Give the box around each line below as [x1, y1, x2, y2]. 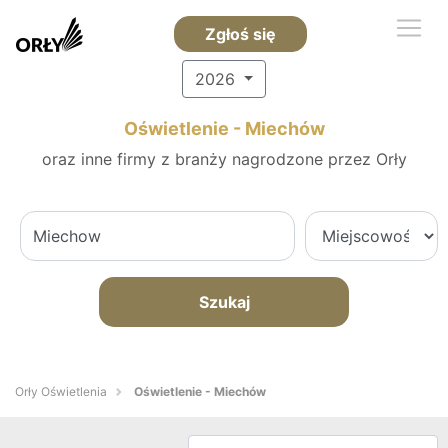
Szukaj [198, 292, 250, 312]
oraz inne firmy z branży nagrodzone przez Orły [41, 149, 407, 169]
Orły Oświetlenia [15, 384, 107, 399]
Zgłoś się [204, 24, 276, 44]
